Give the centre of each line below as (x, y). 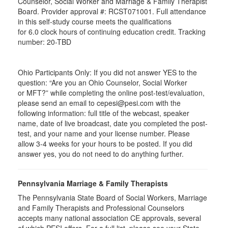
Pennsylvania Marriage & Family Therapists (93, 183)
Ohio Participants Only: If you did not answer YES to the (107, 72)
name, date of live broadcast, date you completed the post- (113, 123)
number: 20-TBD (45, 42)
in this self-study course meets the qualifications (95, 21)
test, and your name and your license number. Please (104, 133)
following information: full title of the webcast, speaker (104, 113)
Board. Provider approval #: (63, 11)
